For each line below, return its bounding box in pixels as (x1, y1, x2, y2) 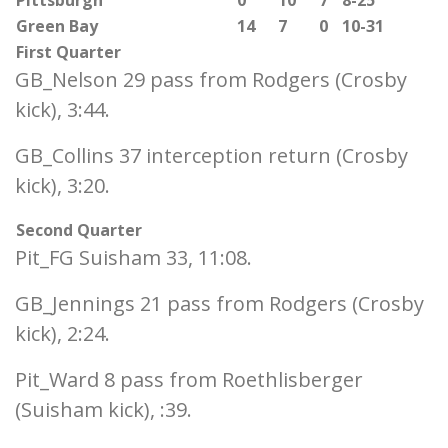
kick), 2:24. (15, 320, 110, 347)
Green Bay (16, 15, 98, 37)
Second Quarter (16, 219, 142, 241)
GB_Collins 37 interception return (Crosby (15, 142, 408, 169)
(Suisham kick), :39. (15, 396, 192, 423)
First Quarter (16, 41, 121, 63)
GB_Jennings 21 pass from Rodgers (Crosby (15, 290, 424, 317)
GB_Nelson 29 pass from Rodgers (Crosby (15, 66, 407, 93)
